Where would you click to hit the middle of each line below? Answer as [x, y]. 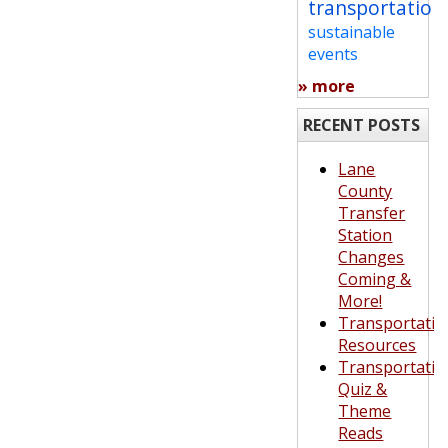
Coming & [375, 279]
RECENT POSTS [362, 125]
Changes [371, 257]
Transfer [372, 213]
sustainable [352, 32]
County [365, 191]
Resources [377, 345]
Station [365, 235]
